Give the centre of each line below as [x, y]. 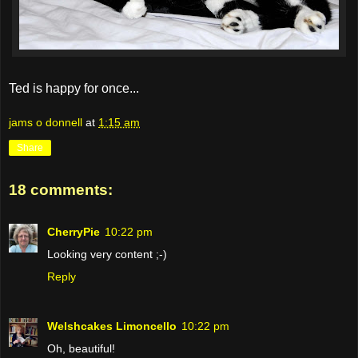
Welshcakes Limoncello [112, 326]
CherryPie [74, 231]
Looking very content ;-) [107, 254]
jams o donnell [46, 123]
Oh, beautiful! [81, 348]
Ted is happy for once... [74, 88]
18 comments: [61, 190]
